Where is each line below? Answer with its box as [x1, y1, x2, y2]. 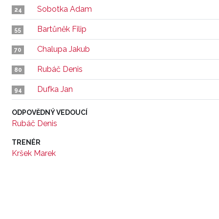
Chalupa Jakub [37, 44, 90, 54]
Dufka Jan [37, 85, 73, 94]
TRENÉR [12, 138, 41, 146]
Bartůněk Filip [37, 24, 87, 34]
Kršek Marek [12, 149, 56, 158]
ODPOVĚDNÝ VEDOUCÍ [12, 109, 88, 116]
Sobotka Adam [37, 4, 92, 14]
